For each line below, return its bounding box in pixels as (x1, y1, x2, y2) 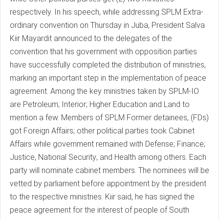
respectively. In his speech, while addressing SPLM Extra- (10, 7, 203, 17)
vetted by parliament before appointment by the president (10, 179, 206, 188)
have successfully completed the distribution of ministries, (10, 60, 206, 69)
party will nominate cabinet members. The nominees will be (10, 166, 209, 175)
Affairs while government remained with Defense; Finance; (10, 139, 205, 149)
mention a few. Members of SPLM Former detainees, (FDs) (10, 113, 209, 122)
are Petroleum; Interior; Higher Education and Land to (10, 100, 190, 109)
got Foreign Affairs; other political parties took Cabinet (10, 126, 195, 135)
